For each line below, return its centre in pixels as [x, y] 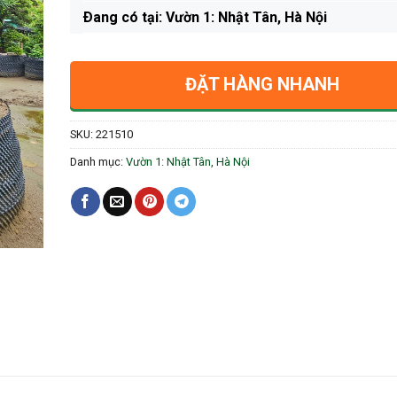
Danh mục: [97, 161]
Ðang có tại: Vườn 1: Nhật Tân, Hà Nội [205, 17]
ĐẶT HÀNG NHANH [262, 84]
